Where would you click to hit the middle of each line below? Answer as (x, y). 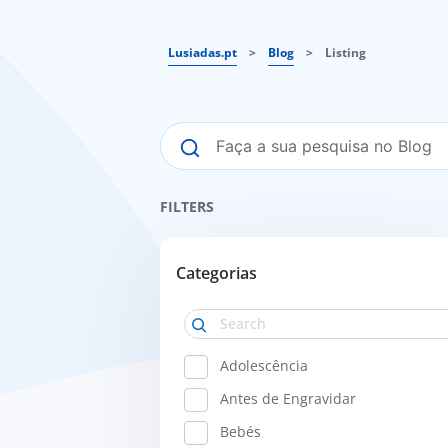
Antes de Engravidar (288, 398)
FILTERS (187, 206)
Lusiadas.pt (202, 52)
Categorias (216, 273)
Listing (345, 52)
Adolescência (264, 365)
